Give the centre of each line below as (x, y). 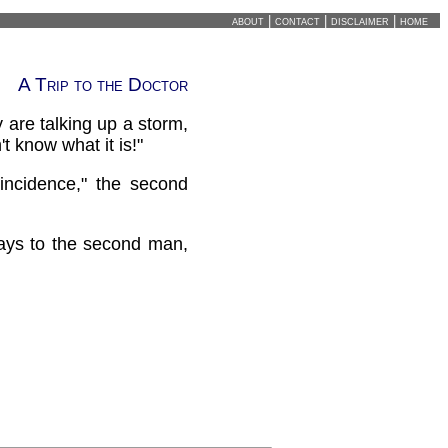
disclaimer (360, 20)
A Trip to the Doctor (103, 85)
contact (297, 20)
